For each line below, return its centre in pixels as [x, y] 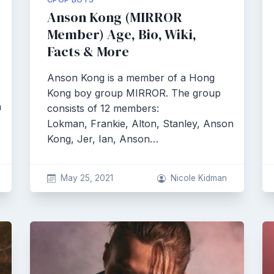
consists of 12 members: [103, 108]
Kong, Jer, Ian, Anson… [103, 139]
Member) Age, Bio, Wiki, [122, 35]
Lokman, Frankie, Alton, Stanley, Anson [140, 124]
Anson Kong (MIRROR [115, 17]
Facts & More [88, 52]
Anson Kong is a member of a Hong [131, 78]
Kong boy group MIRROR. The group [134, 93]
